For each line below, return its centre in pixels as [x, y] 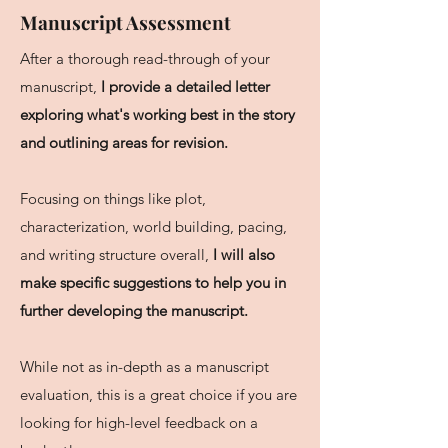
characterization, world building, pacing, [153, 226]
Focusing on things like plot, [113, 198]
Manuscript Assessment [125, 22]
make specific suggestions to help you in [153, 282]
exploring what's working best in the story [157, 114]
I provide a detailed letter [185, 86]
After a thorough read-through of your [145, 58]
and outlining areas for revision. [124, 142]
